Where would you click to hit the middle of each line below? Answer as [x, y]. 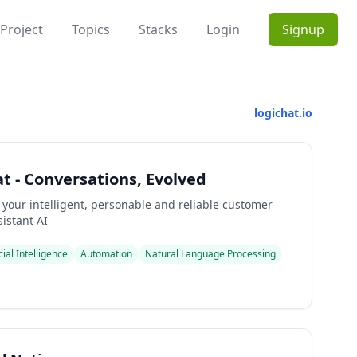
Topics [91, 29]
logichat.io [283, 113]
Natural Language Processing [211, 254]
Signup [303, 29]
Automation [107, 254]
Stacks [158, 29]
